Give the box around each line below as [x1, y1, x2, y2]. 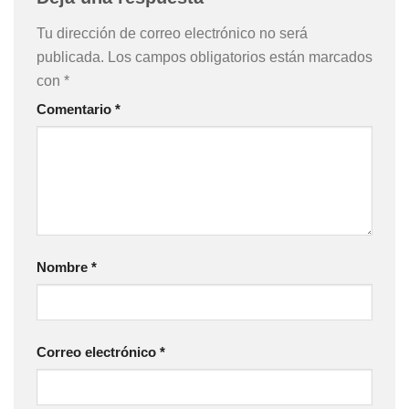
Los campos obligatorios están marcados [108, 47, 372, 65]
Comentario [37, 101, 115, 117]
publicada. [37, 47, 104, 65]
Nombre [37, 260, 91, 276]
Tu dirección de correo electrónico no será [37, 24, 308, 41]
